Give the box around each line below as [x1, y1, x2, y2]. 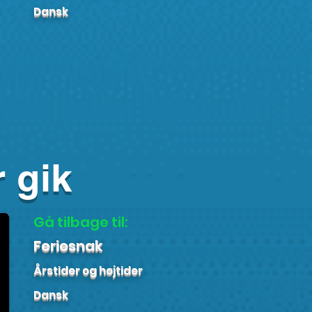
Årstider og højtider [33, 263, 143, 278]
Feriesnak [33, 236, 102, 256]
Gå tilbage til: [33, 212, 128, 232]
